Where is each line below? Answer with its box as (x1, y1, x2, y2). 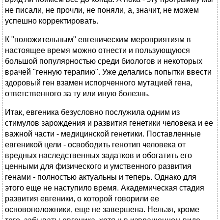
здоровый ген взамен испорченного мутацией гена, (5, 79, 192, 87)
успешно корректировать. (5, 17, 98, 26)
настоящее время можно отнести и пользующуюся (5, 46, 190, 55)
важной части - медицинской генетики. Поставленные (5, 130, 201, 138)
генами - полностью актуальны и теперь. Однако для (5, 173, 196, 182)
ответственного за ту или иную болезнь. (5, 89, 150, 98)
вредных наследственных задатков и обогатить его (5, 151, 192, 160)
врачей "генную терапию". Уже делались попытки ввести (5, 68, 212, 77)
